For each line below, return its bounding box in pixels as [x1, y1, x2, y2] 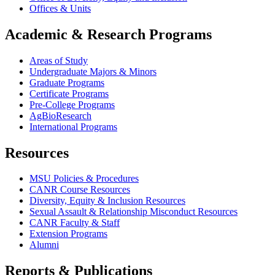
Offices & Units [29, 2, 91, 14]
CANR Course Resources [29, 184, 130, 195]
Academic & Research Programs [5, 26, 212, 42]
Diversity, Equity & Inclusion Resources [29, 195, 185, 206]
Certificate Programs [29, 88, 109, 99]
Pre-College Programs [29, 99, 115, 110]
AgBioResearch [29, 110, 91, 121]
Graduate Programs [29, 77, 104, 88]
